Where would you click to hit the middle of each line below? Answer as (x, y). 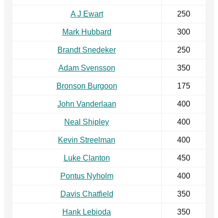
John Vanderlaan (87, 104)
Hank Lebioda (87, 212)
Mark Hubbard (87, 32)
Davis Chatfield (87, 194)
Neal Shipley (87, 122)
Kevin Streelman (87, 140)
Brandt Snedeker (87, 50)
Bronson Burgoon (87, 86)
